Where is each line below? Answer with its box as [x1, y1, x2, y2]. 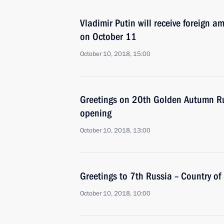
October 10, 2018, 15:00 [80, 49, 150, 58]
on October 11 [80, 30, 136, 42]
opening [80, 107, 111, 119]
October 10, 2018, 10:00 [80, 189, 150, 198]
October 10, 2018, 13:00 [80, 126, 150, 135]
